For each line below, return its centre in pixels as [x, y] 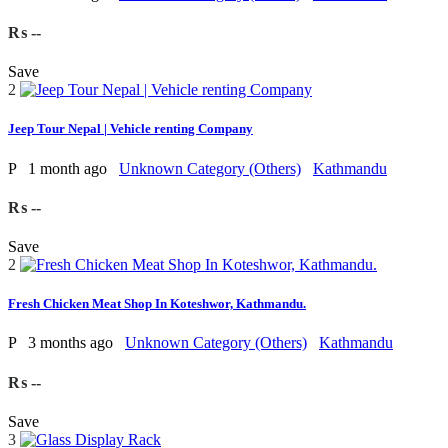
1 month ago [69, 168]
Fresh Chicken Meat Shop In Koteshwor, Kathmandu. [157, 304]
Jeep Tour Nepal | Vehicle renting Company [130, 129]
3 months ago [72, 343]
